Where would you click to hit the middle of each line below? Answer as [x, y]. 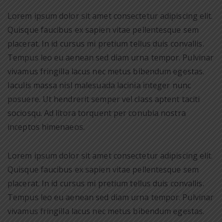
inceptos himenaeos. [46, 127]
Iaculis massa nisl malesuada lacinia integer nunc [99, 85]
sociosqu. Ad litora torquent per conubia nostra [97, 113]
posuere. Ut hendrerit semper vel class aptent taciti [104, 99]
